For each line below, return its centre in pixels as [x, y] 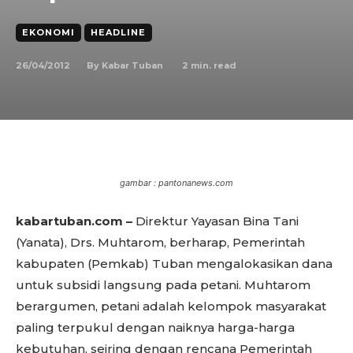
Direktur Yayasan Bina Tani [217, 221]
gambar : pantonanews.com [176, 183]
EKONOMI [48, 32]
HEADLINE [118, 32]
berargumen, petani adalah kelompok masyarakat [171, 306]
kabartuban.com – [76, 221]
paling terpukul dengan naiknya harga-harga [155, 327]
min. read [212, 65]
